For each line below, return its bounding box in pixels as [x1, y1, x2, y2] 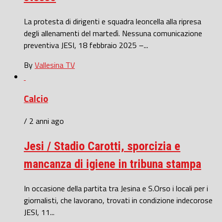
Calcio [24, 92, 48, 106]
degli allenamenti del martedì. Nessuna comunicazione [24, 27, 202, 39]
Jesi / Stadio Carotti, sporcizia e [24, 139, 180, 154]
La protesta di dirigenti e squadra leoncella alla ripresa [24, 15, 201, 27]
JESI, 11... [24, 206, 55, 218]
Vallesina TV [35, 58, 75, 71]
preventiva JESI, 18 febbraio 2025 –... [24, 39, 148, 51]
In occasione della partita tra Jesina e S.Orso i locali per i [24, 182, 208, 194]
